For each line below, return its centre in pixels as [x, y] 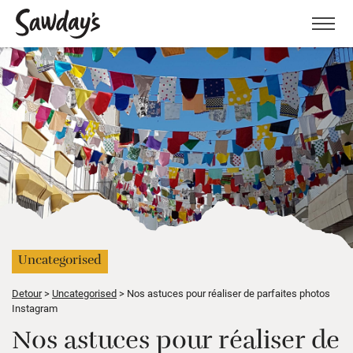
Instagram [35, 308]
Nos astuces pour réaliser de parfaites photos [227, 293]
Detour [27, 293]
